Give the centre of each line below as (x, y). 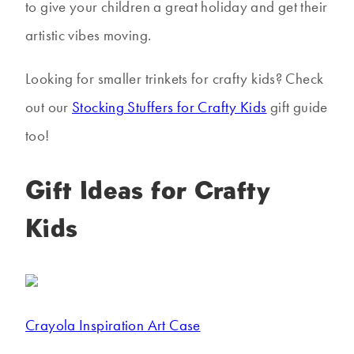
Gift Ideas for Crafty (148, 190)
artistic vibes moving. (88, 35)
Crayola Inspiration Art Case (113, 326)
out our (49, 107)
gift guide (297, 107)
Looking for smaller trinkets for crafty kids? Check (175, 79)
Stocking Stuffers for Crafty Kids (169, 107)
